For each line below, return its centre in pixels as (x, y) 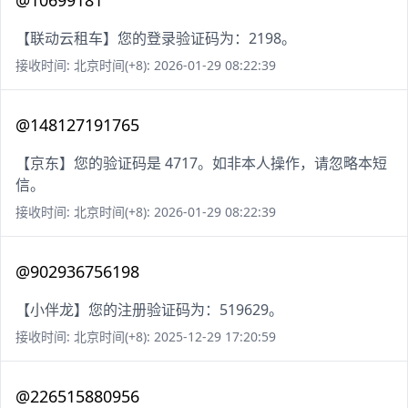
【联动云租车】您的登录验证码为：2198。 (156, 39)
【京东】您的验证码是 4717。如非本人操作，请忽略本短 (201, 163)
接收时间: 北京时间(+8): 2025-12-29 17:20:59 (146, 337)
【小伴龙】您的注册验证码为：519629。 (149, 310)
